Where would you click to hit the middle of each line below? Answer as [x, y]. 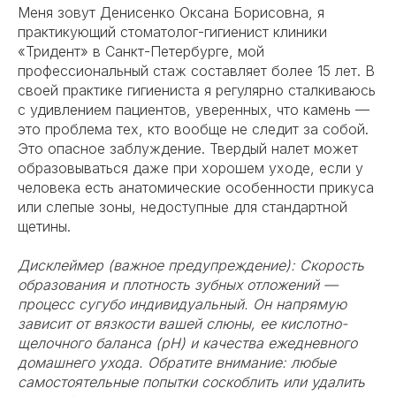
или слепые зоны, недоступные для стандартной [183, 207]
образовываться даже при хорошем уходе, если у [190, 168]
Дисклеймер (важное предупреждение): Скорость [191, 265]
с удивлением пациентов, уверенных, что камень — [194, 110]
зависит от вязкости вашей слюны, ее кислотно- [183, 324]
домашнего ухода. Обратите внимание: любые [177, 362]
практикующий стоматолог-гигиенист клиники [172, 32]
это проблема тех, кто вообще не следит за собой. [193, 129]
